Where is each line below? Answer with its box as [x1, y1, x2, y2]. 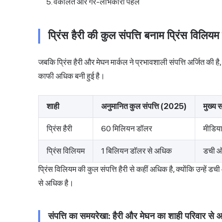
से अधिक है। [38, 178, 74, 188]
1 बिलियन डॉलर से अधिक [101, 146, 172, 156]
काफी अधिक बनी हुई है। [38, 71, 105, 81]
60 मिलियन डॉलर [101, 124, 152, 134]
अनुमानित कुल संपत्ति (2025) [101, 102, 187, 111]
